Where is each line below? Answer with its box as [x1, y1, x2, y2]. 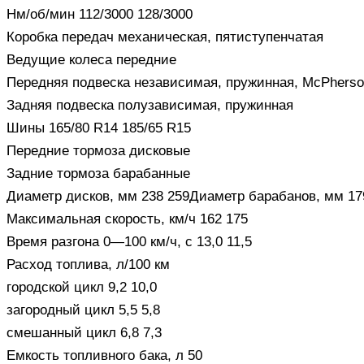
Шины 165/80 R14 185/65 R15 [6, 119, 191, 136]
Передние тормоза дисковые [6, 142, 190, 158]
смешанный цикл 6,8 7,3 [6, 324, 162, 340]
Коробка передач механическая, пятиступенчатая [6, 28, 323, 45]
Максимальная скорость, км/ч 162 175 [6, 210, 248, 227]
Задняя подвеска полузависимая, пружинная [6, 97, 293, 113]
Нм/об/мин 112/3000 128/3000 [6, 6, 193, 22]
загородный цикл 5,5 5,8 [6, 301, 160, 318]
